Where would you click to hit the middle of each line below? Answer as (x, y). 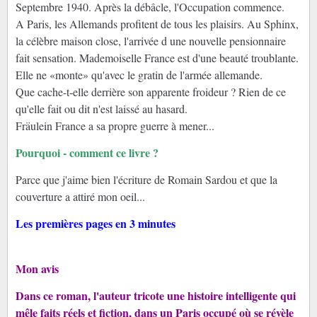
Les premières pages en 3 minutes (98, 224)
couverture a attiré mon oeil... (80, 197)
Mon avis (37, 269)
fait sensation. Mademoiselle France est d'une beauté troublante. (157, 58)
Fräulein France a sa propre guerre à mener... (115, 126)
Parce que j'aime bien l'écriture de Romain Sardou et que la (146, 180)
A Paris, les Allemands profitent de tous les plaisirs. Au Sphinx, (157, 24)
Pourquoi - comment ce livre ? (87, 153)
